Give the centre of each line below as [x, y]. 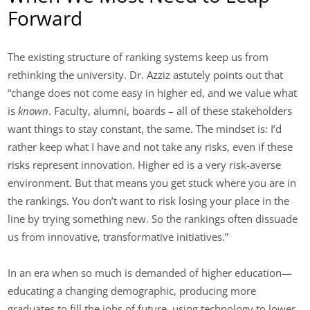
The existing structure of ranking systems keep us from [138, 56]
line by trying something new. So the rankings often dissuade [153, 218]
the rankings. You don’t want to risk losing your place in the [149, 200]
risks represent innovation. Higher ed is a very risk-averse [145, 164]
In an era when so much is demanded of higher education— [150, 273]
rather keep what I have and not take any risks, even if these [151, 146]
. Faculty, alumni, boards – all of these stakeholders [171, 110]
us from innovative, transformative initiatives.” [118, 236]
